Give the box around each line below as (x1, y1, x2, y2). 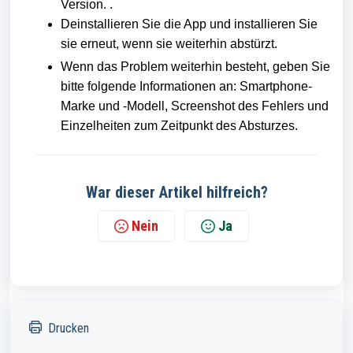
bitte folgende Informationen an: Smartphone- (61, 80, 312, 93)
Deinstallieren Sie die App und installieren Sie (61, 17, 318, 31)
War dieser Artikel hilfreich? (85, 183, 268, 202)
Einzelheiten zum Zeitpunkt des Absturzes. (61, 119, 301, 132)
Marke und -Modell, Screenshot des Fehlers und (61, 99, 329, 113)
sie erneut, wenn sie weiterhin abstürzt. (61, 37, 281, 50)
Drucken (48, 321, 89, 336)
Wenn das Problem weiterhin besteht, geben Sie (61, 60, 330, 73)
